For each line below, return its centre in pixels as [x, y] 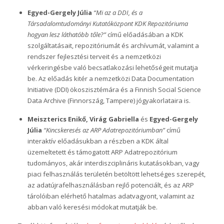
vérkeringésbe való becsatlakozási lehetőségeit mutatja [112, 67]
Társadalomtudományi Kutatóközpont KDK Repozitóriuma [107, 23]
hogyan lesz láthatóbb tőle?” [66, 34]
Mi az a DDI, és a [119, 12]
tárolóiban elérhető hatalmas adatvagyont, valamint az [111, 196]
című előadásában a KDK [144, 34]
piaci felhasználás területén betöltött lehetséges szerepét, [116, 174]
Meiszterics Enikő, [57, 119]
